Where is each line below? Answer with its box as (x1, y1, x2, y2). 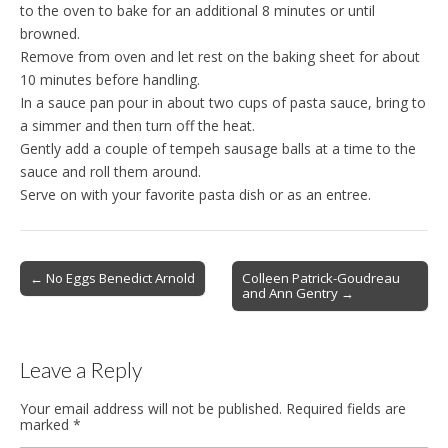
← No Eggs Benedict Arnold (30, 269, 195, 287)
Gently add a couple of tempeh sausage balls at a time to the (20, 139, 416, 158)
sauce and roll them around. (20, 162, 201, 181)
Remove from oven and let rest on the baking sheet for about (20, 47, 420, 66)
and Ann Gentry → (242, 284, 355, 302)
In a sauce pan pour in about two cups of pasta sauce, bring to (20, 93, 426, 112)
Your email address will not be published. (20, 399, 282, 418)
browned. (20, 24, 80, 43)
